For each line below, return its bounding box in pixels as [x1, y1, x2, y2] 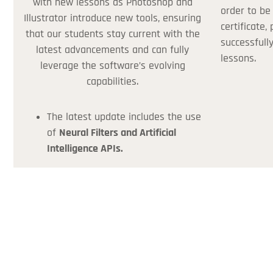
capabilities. [87, 74, 138, 88]
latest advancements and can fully [36, 43, 189, 57]
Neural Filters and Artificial [59, 126, 176, 140]
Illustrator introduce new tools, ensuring [24, 11, 201, 25]
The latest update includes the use [47, 110, 201, 124]
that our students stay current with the [25, 27, 200, 41]
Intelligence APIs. [47, 141, 123, 155]
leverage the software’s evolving [40, 58, 185, 73]
